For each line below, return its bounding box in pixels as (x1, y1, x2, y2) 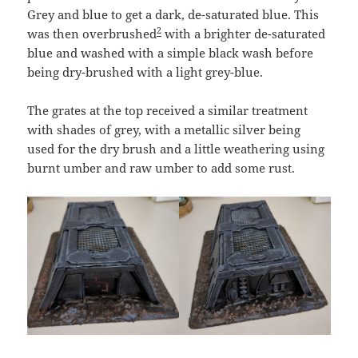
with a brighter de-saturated (161, 26, 326, 42)
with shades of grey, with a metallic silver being (27, 121, 301, 138)
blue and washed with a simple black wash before (27, 45, 314, 62)
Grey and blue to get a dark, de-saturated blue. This (27, 6, 320, 23)
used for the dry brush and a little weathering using (27, 141, 325, 157)
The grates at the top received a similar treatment (27, 102, 308, 119)
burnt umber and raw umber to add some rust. (27, 160, 296, 177)
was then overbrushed (27, 26, 157, 42)
